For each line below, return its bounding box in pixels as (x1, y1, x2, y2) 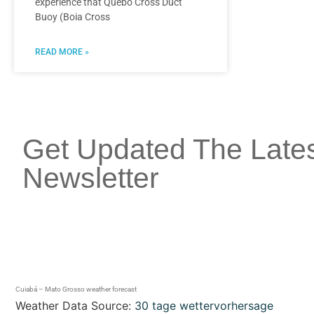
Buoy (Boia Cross (35, 11, 110, 23)
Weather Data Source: (15, 298, 135, 313)
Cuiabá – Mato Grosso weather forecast (15, 285, 137, 294)
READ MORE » (35, 47, 89, 57)
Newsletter (22, 162, 159, 195)
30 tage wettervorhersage (135, 298, 273, 313)
